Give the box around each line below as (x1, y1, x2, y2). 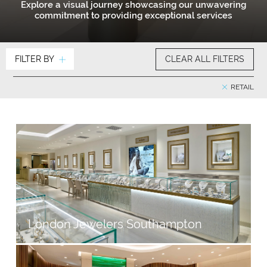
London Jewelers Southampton (28, 217, 202, 231)
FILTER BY (15, 54, 54, 64)
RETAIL (229, 83, 254, 91)
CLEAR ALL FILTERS (165, 54, 244, 64)
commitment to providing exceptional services (35, 10, 232, 21)
